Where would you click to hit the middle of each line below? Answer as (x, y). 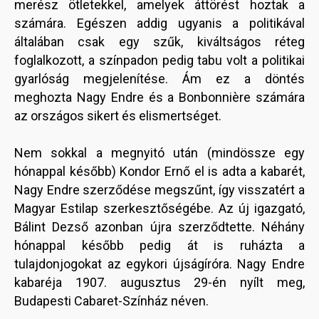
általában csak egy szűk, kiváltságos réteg (159, 42)
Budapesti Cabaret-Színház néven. (111, 301)
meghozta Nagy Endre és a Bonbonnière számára (159, 98)
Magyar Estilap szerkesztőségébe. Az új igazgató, (159, 209)
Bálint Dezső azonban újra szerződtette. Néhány (159, 227)
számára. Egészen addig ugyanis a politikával (159, 23)
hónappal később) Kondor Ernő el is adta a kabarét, (159, 172)
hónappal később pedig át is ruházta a (159, 246)
